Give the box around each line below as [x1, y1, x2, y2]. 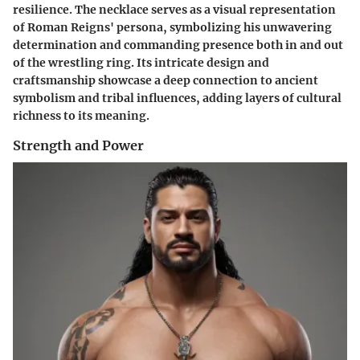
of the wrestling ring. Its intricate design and [13, 55, 269, 71]
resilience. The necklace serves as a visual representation [13, 2, 336, 18]
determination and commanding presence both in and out [13, 38, 343, 53]
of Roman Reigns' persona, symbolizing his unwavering [13, 20, 332, 35]
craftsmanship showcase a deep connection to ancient [13, 73, 318, 88]
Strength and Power [13, 137, 144, 154]
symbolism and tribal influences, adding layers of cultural [13, 91, 342, 106]
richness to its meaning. [13, 108, 149, 124]
